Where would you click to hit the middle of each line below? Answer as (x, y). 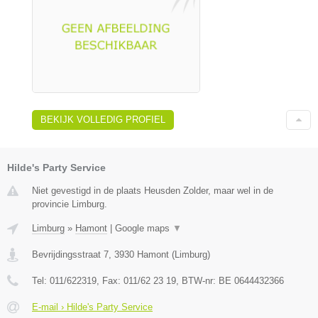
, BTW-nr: (197, 280)
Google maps (144, 228)
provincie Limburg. (70, 204)
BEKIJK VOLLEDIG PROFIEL (103, 119)
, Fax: (110, 280)
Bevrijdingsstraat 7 (70, 254)
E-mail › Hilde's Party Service (92, 307)
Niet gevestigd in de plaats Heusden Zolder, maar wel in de (153, 190)
